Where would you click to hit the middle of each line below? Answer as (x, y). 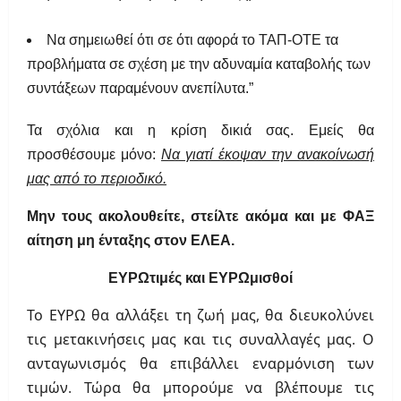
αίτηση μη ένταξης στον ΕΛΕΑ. (131, 241)
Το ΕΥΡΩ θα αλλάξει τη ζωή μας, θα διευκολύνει (200, 316)
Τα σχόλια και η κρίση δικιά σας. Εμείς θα (200, 131)
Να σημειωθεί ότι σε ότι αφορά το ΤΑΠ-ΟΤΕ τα (192, 40)
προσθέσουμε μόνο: (94, 155)
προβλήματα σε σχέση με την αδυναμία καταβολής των (199, 64)
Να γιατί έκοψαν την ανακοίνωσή (268, 155)
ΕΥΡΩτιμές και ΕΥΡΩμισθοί (200, 278)
